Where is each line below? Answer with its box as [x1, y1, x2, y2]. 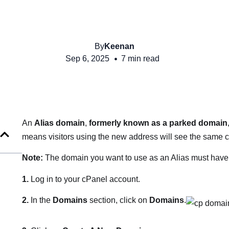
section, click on [87, 196, 149, 205]
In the [28, 196, 53, 205]
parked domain [169, 119, 227, 127]
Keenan [104, 42, 134, 51]
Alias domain [34, 119, 85, 127]
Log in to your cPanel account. [28, 174, 140, 184]
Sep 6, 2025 [65, 54, 109, 63]
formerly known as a [88, 119, 167, 127]
